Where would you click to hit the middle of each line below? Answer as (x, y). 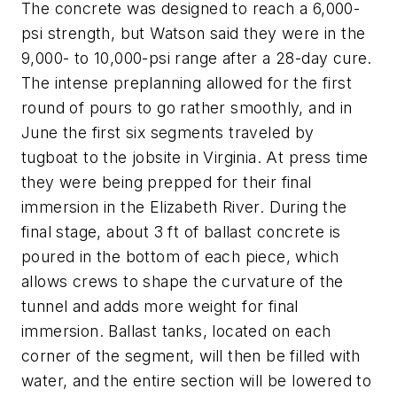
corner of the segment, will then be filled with (191, 356)
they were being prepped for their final (167, 183)
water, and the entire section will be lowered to (197, 381)
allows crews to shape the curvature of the (183, 282)
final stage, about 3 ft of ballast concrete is (181, 232)
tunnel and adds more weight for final (160, 307)
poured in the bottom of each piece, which (180, 257)
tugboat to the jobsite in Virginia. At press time (195, 158)
